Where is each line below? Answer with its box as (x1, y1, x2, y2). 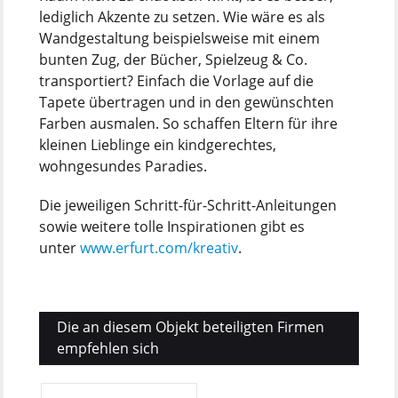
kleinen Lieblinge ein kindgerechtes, (39, 134, 276, 155)
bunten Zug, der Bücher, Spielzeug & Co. (39, 49, 307, 69)
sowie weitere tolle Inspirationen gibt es (39, 216, 305, 236)
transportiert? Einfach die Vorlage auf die (39, 70, 314, 91)
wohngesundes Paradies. (39, 155, 207, 176)
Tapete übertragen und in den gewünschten (39, 92, 334, 112)
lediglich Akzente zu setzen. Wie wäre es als (39, 6, 325, 27)
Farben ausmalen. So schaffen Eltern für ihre (39, 113, 338, 133)
